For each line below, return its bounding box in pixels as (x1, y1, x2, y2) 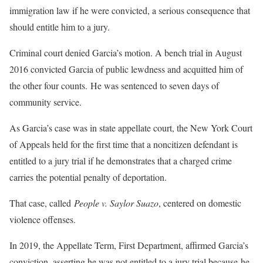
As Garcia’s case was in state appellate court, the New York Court (9, 121, 252, 134)
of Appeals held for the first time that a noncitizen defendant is (9, 137, 238, 150)
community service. (9, 95, 82, 108)
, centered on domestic (159, 196, 241, 209)
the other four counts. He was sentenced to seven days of (9, 79, 219, 92)
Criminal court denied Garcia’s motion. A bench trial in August (9, 46, 242, 59)
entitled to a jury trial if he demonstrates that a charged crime (9, 154, 232, 167)
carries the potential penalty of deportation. (9, 170, 167, 183)
